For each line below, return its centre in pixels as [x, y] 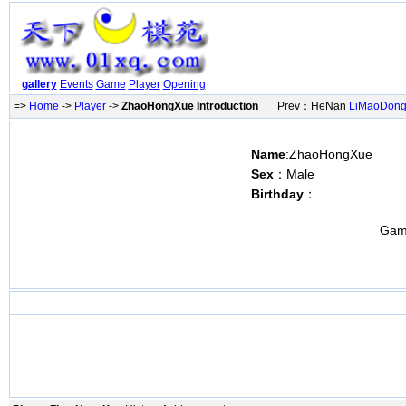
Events [76, 85]
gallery [39, 85]
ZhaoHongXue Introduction [190, 106]
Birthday [277, 194]
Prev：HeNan [304, 106]
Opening [184, 85]
